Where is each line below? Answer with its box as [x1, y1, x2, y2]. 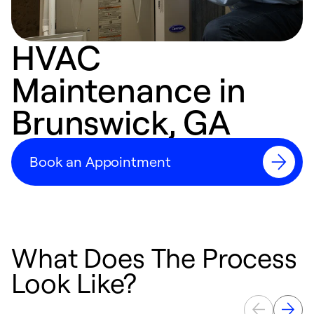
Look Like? [11, 265, 137, 299]
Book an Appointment [29, 152, 172, 170]
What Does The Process [11, 240, 297, 274]
